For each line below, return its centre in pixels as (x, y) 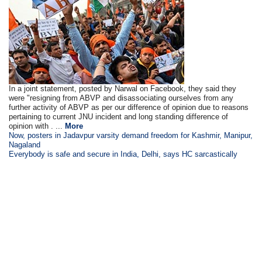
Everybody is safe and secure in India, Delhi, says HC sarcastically (123, 154)
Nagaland (25, 144)
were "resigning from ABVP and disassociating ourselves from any (121, 98)
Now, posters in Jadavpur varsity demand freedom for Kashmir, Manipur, (131, 135)
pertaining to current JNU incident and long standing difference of (119, 116)
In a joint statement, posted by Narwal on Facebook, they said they (123, 88)
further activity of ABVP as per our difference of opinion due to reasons (129, 107)
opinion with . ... (37, 126)
